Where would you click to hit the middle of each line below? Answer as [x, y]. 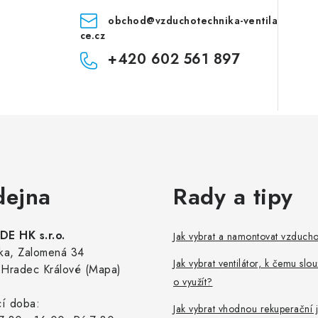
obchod [127, 20]
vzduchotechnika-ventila [216, 20]
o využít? [193, 281]
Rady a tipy [233, 196]
